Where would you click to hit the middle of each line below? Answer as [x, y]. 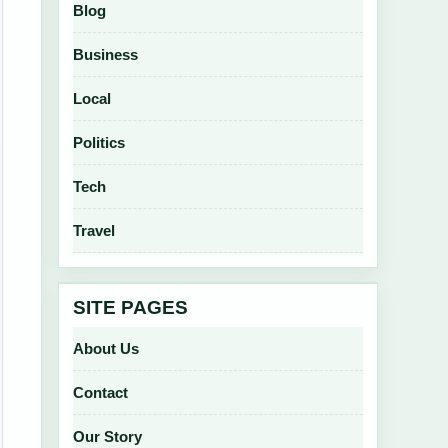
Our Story [107, 436]
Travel [94, 230]
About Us [106, 348]
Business [105, 54]
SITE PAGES [130, 307]
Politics [99, 142]
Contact [100, 392]
